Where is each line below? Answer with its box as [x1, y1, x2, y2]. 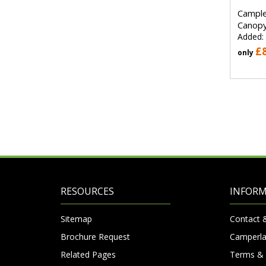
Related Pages [61, 248, 116, 260]
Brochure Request [61, 230, 130, 242]
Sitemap [61, 213, 92, 224]
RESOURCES [61, 184, 114, 198]
